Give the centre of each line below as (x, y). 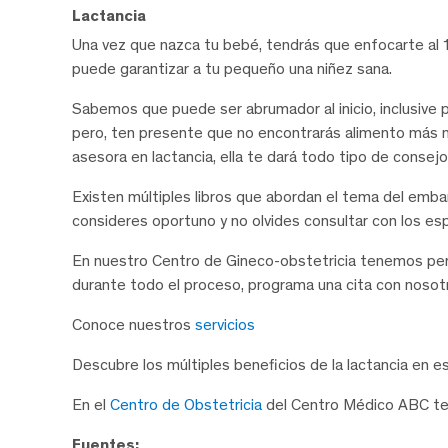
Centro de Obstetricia (186, 404)
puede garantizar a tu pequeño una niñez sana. (232, 68)
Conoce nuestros (133, 324)
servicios (225, 324)
